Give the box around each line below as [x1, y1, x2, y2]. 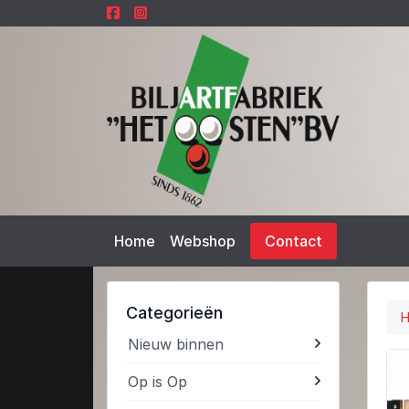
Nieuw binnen [128, 335, 224, 354]
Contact [265, 232, 322, 251]
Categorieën [126, 303, 223, 323]
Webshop [170, 232, 236, 251]
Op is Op [128, 372, 187, 392]
